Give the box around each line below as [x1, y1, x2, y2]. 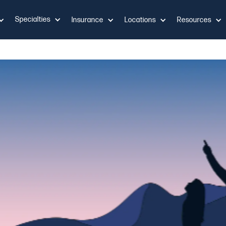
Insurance [72, 15, 103, 24]
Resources [177, 15, 211, 24]
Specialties [15, 15, 50, 24]
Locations [125, 15, 156, 24]
